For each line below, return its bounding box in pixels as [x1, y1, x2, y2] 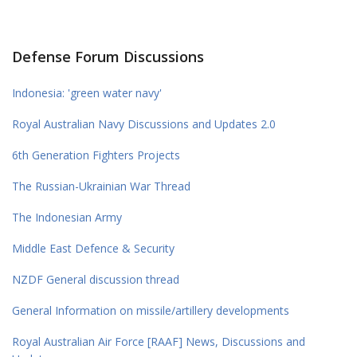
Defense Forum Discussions [12, 47, 204, 67]
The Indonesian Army [12, 210, 122, 226]
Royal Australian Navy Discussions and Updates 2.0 [12, 116, 276, 132]
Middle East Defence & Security [12, 241, 175, 257]
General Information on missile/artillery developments [12, 303, 289, 319]
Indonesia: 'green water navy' [12, 85, 162, 101]
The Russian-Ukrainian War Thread [12, 178, 190, 194]
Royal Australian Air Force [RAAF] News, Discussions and [12, 334, 305, 350]
